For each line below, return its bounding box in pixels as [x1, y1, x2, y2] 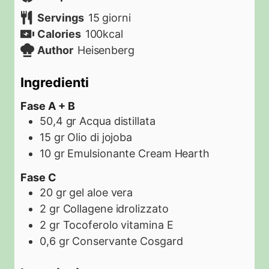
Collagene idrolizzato [62, 202, 169, 215]
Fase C [20, 171, 56, 184]
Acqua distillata [79, 115, 156, 128]
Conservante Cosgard [72, 234, 183, 247]
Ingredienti [20, 74, 89, 90]
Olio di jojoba [67, 131, 133, 144]
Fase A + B [20, 100, 75, 113]
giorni [102, 11, 131, 24]
